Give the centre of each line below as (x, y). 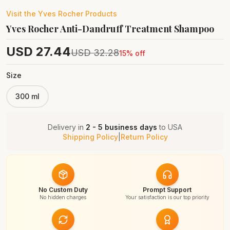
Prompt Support (167, 190)
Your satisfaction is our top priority (167, 197)
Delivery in (67, 127)
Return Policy (144, 137)
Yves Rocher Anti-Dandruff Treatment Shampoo (110, 29)
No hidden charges (63, 197)
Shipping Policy (90, 137)
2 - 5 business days (121, 127)
